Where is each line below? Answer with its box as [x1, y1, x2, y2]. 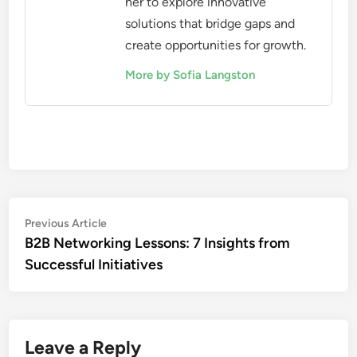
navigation [24, 238, 117, 262]
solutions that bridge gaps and [125, 16, 296, 32]
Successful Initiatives [25, 256, 163, 274]
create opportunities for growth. [125, 37, 307, 53]
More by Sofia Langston [125, 68, 256, 83]
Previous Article [25, 217, 108, 231]
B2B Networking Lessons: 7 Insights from [25, 234, 291, 253]
